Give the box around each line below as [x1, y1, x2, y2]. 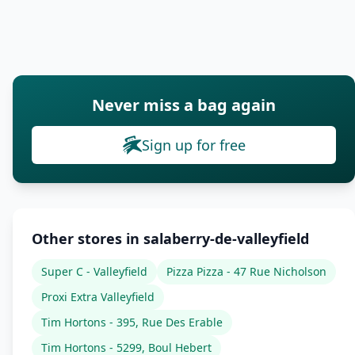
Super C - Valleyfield [41, 264, 147, 279]
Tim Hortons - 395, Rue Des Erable [41, 315, 223, 330]
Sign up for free [141, 136, 246, 155]
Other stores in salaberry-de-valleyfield [32, 229, 309, 248]
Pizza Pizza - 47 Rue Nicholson [166, 264, 326, 279]
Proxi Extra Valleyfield [41, 289, 155, 304]
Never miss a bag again [92, 94, 276, 116]
